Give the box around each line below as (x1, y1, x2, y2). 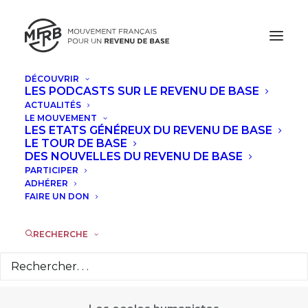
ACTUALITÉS (25, 100, 81, 110)
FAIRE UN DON (25, 191, 89, 201)
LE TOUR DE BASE (25, 137, 127, 150)
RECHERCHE (33, 229, 88, 239)
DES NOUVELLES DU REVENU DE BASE (25, 150, 243, 163)
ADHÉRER (25, 178, 68, 188)
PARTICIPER (25, 165, 78, 175)
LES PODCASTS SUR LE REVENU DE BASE (25, 85, 259, 98)
